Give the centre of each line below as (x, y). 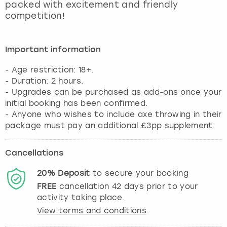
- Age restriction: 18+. (49, 70)
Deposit (74, 173)
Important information (53, 50)
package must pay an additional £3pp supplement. (110, 125)
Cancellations (34, 153)
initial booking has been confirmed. (77, 103)
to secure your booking (139, 173)
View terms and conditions (92, 211)
